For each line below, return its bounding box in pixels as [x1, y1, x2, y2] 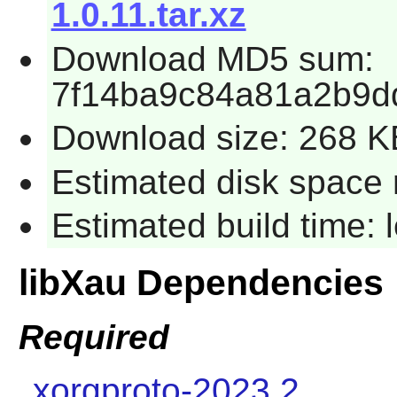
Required [18, 317, 169, 356]
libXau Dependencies [18, 262, 384, 304]
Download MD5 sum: [51, 39, 374, 78]
